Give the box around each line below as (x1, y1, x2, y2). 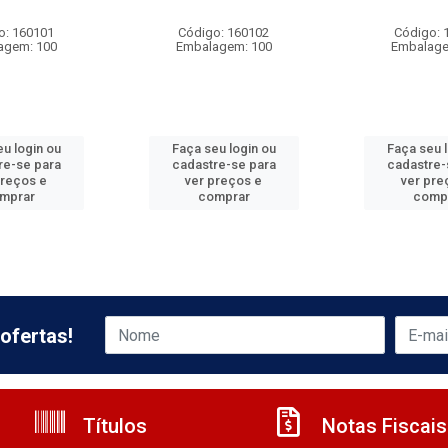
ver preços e (185, 173, 263, 188)
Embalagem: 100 (175, 39, 272, 54)
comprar (197, 189, 250, 204)
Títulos (78, 414, 147, 438)
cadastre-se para (171, 157, 276, 172)
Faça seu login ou (171, 141, 276, 156)
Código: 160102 (178, 25, 270, 40)
